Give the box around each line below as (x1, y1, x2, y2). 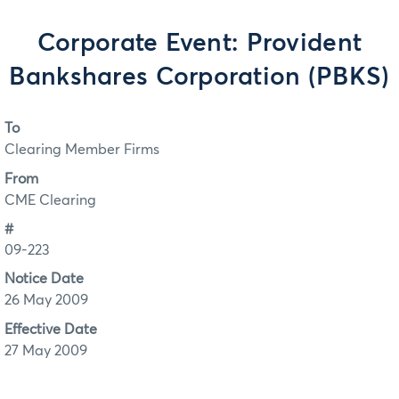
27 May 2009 (4, 343, 87, 358)
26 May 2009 (4, 293, 88, 308)
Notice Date (4, 272, 84, 287)
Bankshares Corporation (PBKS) (9, 65, 390, 90)
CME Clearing (4, 192, 96, 208)
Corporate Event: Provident (37, 31, 362, 56)
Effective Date (4, 322, 97, 337)
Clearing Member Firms (4, 142, 159, 158)
